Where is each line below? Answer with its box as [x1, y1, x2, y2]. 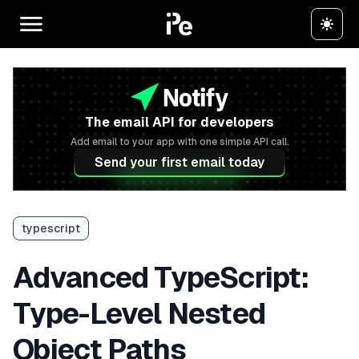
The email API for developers [85, 115, 274, 130]
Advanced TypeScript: [13, 261, 309, 294]
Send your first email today [95, 155, 264, 170]
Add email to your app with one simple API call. [70, 136, 289, 147]
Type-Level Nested [13, 297, 265, 330]
